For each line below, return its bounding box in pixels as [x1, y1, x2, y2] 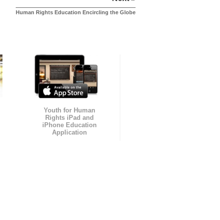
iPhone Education [42, 121, 97, 129]
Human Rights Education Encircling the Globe [16, 9, 136, 16]
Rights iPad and [45, 114, 94, 122]
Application [52, 129, 87, 137]
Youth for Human [43, 107, 95, 114]
